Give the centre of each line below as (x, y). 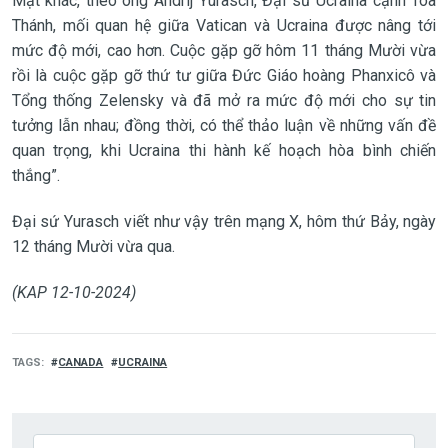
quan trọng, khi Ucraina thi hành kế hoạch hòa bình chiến (224, 150)
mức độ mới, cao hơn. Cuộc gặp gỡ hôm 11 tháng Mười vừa (224, 50)
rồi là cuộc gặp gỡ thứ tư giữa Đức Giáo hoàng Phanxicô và (224, 75)
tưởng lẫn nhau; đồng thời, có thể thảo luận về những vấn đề (224, 125)
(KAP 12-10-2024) (73, 292)
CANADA (81, 362)
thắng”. (35, 175)
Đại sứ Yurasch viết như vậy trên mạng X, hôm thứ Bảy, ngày (224, 221)
